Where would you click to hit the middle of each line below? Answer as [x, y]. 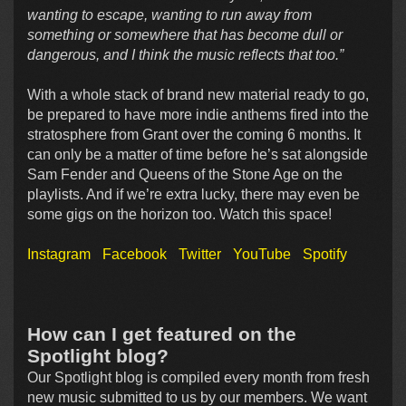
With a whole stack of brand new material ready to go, [198, 95]
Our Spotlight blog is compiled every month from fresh [198, 378]
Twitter [200, 255]
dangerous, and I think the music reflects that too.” [185, 55]
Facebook [135, 255]
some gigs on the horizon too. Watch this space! [179, 215]
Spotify [325, 255]
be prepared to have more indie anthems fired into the [198, 115]
